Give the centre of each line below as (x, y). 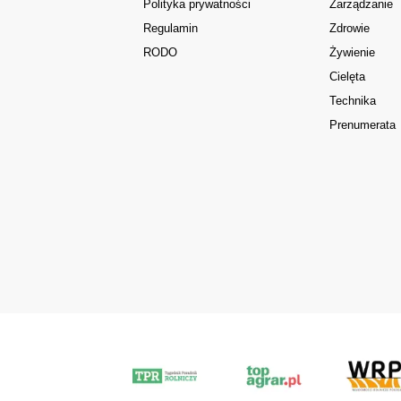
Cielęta (348, 77)
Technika (353, 101)
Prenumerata (363, 125)
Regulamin (170, 29)
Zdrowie (350, 29)
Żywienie (353, 53)
